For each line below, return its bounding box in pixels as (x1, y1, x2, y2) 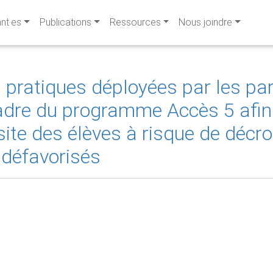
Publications (39, 16, 91, 28)
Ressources (109, 16, 161, 28)
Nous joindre (179, 16, 233, 28)
